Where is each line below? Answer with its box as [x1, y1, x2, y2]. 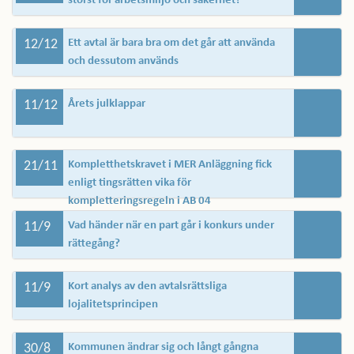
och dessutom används [68, 55, 179, 67]
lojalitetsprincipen [68, 299, 158, 311]
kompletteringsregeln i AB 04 [68, 195, 211, 207]
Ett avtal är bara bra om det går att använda [68, 37, 275, 49]
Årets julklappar [68, 98, 145, 110]
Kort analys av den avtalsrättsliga [68, 281, 227, 292]
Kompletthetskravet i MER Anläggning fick [68, 159, 272, 171]
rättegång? [68, 238, 120, 250]
